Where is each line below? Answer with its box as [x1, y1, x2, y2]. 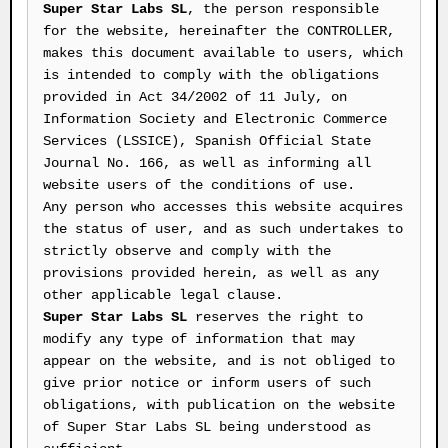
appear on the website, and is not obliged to [43, 353, 395, 369]
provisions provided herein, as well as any [43, 265, 379, 281]
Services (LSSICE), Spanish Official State [43, 133, 371, 149]
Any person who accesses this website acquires [43, 199, 403, 215]
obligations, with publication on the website [43, 397, 395, 413]
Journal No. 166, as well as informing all [43, 155, 371, 171]
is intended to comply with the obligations [43, 67, 379, 83]
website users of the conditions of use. [43, 177, 355, 193]
